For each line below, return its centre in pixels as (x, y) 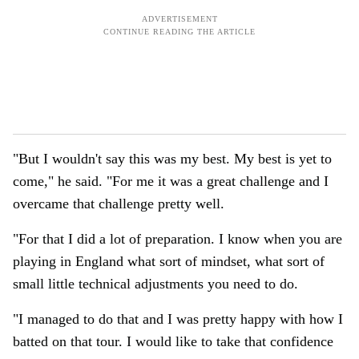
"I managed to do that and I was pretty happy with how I (178, 319)
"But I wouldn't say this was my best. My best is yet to (172, 159)
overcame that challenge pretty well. (119, 204)
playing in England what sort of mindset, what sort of (169, 261)
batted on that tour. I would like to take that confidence (173, 341)
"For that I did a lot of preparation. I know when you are (177, 239)
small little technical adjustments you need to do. (155, 284)
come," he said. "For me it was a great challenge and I (171, 181)
